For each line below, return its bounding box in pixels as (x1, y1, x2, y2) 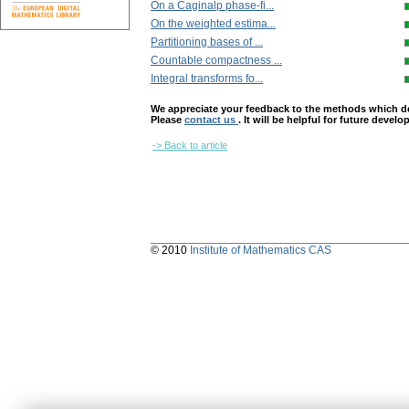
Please (151, 114, 184, 126)
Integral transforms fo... (151, 72, 263, 86)
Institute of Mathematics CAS (190, 244, 331, 257)
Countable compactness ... (151, 54, 282, 68)
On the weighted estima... (151, 17, 276, 31)
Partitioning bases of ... (151, 36, 263, 49)
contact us (184, 114, 238, 126)
